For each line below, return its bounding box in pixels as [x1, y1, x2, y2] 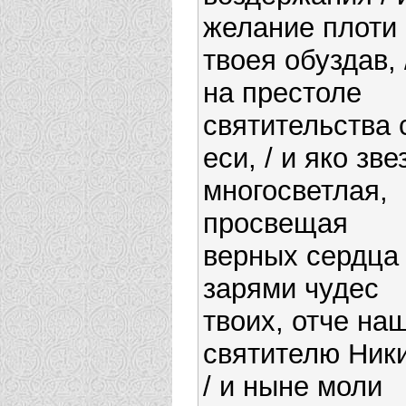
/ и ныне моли [203, 371, 382, 403]
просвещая [203, 208, 348, 240]
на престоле [203, 77, 362, 110]
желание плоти [203, 12, 397, 44]
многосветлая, [203, 175, 388, 208]
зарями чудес [203, 273, 379, 305]
